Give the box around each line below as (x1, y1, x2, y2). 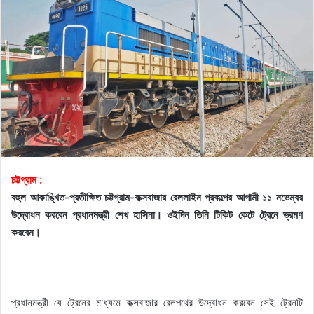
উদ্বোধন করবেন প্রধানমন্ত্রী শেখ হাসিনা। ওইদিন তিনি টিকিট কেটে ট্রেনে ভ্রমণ (11, 208, 303, 222)
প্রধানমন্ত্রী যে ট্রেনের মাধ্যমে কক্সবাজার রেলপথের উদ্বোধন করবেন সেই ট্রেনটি (11, 296, 303, 310)
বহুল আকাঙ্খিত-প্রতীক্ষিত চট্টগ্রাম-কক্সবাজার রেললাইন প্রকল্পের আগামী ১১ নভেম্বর (11, 191, 303, 205)
